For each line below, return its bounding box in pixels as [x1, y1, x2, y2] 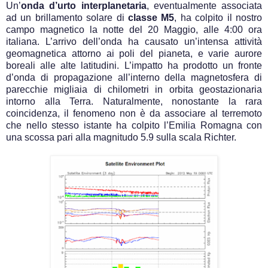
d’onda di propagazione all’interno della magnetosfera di [6, 72, 262, 83]
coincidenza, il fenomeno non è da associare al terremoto [6, 108, 262, 118]
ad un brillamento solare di [6, 12, 128, 23]
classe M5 [128, 12, 175, 23]
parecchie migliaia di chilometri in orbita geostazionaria [6, 84, 262, 95]
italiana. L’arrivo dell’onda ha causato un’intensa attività [6, 36, 262, 47]
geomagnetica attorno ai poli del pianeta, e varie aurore [6, 48, 262, 59]
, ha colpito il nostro [174, 12, 263, 23]
